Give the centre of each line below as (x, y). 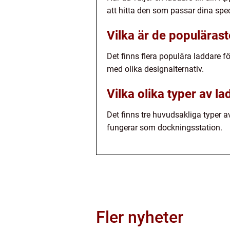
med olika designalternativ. (155, 69)
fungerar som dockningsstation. (165, 127)
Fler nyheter (140, 217)
